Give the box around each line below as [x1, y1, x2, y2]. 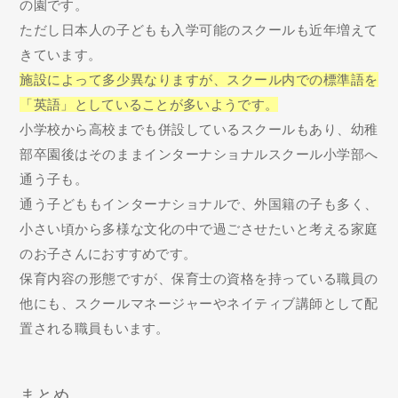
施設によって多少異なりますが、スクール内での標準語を [20, 71, 378, 87]
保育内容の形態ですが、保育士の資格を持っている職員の [20, 270, 378, 286]
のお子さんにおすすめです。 [20, 245, 197, 261]
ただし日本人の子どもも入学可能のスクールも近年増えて [20, 21, 378, 37]
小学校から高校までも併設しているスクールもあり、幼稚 [20, 121, 378, 137]
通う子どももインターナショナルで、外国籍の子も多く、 [20, 195, 378, 211]
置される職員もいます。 [20, 320, 170, 336]
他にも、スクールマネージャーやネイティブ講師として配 [20, 295, 378, 311]
